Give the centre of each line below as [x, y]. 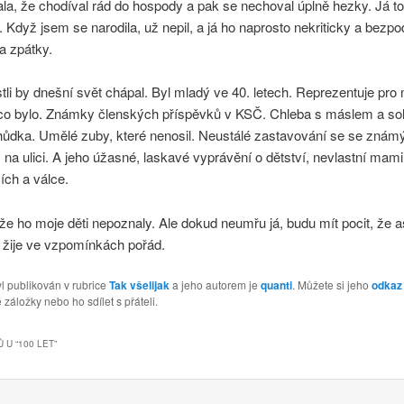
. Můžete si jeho [331, 285]
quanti [276, 285]
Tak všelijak [139, 285]
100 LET [36, 343]
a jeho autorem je [215, 285]
